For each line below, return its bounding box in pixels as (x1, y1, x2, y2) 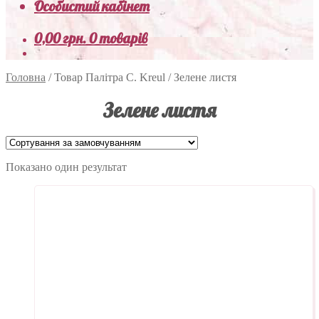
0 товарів (89, 29, 147, 47)
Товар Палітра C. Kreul (54, 71, 165, 83)
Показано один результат (6, 160, 127, 173)
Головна (6, 71, 46, 83)
